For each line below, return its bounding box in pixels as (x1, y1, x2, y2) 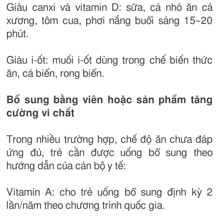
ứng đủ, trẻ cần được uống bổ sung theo (6, 148, 213, 158)
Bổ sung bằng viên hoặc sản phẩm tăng (6, 95, 213, 105)
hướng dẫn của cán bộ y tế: (6, 161, 126, 171)
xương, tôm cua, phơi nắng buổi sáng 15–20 (6, 16, 213, 26)
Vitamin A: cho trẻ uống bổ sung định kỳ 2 (6, 187, 213, 197)
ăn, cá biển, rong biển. (6, 68, 104, 79)
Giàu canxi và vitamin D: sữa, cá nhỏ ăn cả (6, 2, 213, 13)
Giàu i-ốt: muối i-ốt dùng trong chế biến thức (6, 55, 213, 66)
